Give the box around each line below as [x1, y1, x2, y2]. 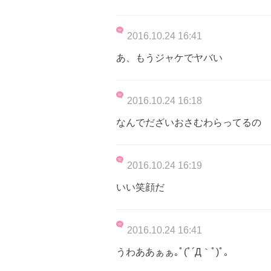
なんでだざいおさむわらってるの [116, 117, 261, 128]
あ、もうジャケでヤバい [116, 52, 223, 63]
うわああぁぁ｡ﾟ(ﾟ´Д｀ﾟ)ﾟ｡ [116, 246, 229, 257]
